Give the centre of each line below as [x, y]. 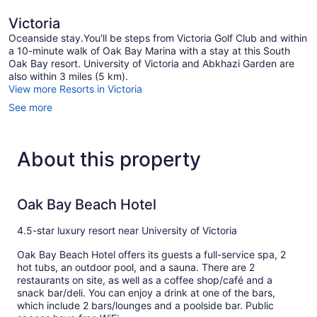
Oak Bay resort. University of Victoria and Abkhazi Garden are [151, 63]
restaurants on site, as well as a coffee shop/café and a [145, 279]
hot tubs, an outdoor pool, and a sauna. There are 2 [136, 267]
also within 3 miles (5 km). [68, 76]
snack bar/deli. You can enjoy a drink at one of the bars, [146, 292]
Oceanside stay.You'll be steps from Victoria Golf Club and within [158, 38]
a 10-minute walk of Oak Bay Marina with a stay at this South [149, 50]
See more [30, 107]
